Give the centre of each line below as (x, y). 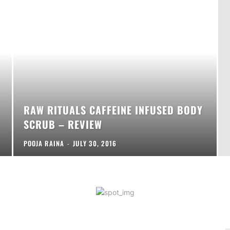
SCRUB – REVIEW (63, 124)
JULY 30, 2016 (95, 143)
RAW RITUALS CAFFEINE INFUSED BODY (113, 110)
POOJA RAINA (44, 143)
